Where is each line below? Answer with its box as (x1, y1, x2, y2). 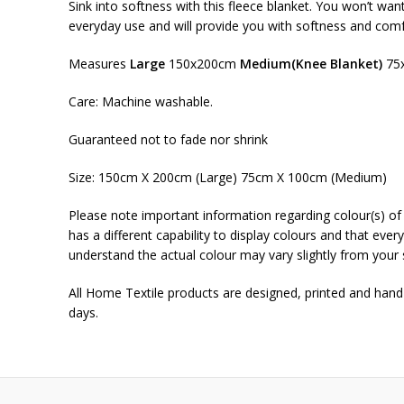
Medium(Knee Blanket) (240, 55, 382, 72)
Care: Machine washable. (69, 93, 213, 110)
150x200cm (165, 55, 240, 72)
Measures (69, 55, 130, 72)
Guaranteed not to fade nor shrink (69, 131, 268, 148)
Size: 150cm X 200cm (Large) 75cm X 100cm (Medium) (69, 169, 387, 186)
